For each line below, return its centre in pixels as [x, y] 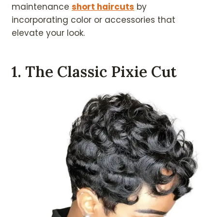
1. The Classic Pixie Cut [94, 72]
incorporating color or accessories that [93, 20]
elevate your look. [48, 33]
